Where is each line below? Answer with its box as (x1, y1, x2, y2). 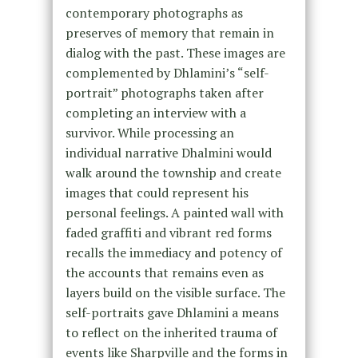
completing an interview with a (65, 104, 246, 122)
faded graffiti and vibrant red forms (65, 224, 272, 242)
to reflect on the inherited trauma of (65, 324, 277, 342)
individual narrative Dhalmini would (65, 144, 272, 162)
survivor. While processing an (65, 124, 234, 142)
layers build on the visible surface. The (65, 284, 285, 302)
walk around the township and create (65, 164, 281, 182)
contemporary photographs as (65, 4, 243, 22)
